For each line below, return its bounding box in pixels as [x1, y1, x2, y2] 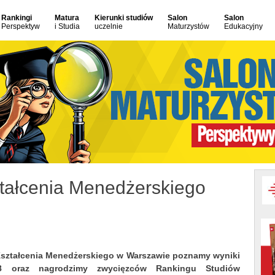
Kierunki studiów [95, 14, 153, 22]
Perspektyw [1, 22, 40, 31]
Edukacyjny [224, 22, 263, 31]
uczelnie [95, 22, 123, 31]
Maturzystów [168, 22, 209, 31]
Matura [55, 14, 79, 22]
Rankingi [1, 14, 32, 22]
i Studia [55, 22, 80, 31]
